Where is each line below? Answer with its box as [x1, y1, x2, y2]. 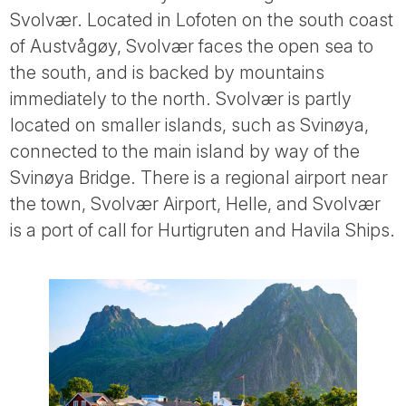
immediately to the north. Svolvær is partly [10, 87, 353, 110]
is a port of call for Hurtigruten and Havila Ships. [10, 218, 396, 241]
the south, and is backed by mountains [10, 61, 325, 83]
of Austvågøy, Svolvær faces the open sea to [10, 34, 374, 57]
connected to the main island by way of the [10, 140, 361, 162]
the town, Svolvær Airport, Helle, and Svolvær [10, 192, 382, 215]
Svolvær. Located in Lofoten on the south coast [10, 8, 394, 31]
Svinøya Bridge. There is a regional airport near [10, 166, 389, 188]
